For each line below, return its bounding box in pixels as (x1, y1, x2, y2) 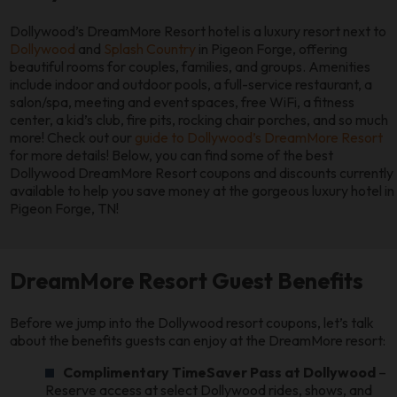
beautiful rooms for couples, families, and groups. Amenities (10, 57, 371, 75)
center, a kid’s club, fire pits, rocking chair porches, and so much (10, 110, 389, 128)
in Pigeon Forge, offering (196, 39, 348, 58)
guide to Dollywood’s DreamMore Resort (135, 128, 384, 146)
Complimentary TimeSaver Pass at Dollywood (63, 362, 379, 381)
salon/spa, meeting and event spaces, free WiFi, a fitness (10, 92, 355, 111)
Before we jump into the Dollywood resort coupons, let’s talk (10, 313, 375, 331)
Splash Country (104, 39, 197, 58)
